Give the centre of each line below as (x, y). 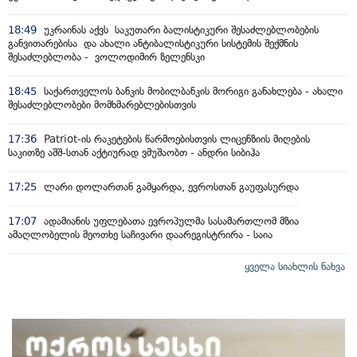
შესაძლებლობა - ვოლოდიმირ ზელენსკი (106, 57)
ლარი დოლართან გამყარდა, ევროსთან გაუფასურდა (170, 186)
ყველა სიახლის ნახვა (295, 266)
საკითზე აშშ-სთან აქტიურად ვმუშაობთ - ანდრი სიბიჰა (134, 152)
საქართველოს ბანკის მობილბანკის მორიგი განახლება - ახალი (192, 91)
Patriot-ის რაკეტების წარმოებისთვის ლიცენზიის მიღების (175, 139)
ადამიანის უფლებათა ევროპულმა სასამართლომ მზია (170, 221)
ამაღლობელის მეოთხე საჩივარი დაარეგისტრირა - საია (140, 234)
